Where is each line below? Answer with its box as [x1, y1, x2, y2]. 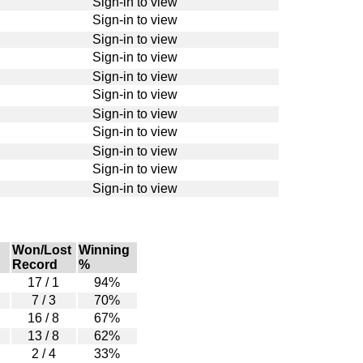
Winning [78, 242, 130, 257]
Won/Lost [11, 242, 71, 257]
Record [11, 257, 58, 271]
